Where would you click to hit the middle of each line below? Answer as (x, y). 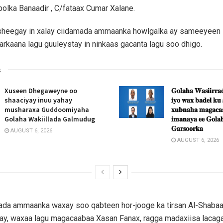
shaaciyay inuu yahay (38, 100)
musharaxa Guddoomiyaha (47, 110)
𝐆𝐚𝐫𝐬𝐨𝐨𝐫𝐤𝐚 (187, 129)
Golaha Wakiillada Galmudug (50, 119)
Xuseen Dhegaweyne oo (41, 91)
